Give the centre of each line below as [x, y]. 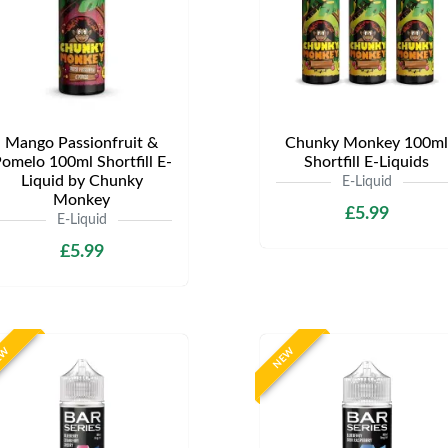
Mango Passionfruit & [81, 143]
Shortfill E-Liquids [366, 162]
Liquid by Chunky [81, 181]
